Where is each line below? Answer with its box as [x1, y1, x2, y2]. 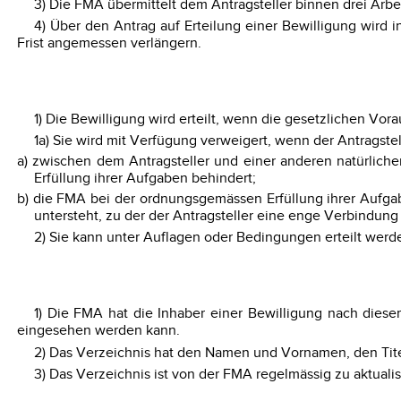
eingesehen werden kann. [16, 322, 180, 340]
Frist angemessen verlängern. [16, 34, 201, 52]
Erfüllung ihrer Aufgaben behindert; [33, 170, 256, 188]
